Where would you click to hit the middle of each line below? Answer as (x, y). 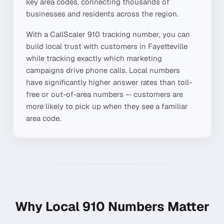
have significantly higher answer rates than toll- (109, 82)
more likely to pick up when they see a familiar (107, 106)
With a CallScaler (57, 34)
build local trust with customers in (87, 46)
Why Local (48, 206)
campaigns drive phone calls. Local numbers (103, 70)
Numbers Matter (157, 206)
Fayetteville (168, 46)
